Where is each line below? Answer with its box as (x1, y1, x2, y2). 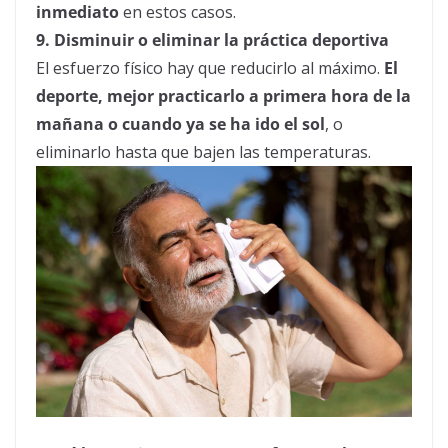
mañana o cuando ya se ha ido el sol (36, 113, 325, 136)
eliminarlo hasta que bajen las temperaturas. (36, 141, 371, 164)
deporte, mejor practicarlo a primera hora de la (36, 85, 411, 108)
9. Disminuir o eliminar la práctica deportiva (36, 29, 389, 52)
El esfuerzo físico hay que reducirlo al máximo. (36, 57, 384, 80)
